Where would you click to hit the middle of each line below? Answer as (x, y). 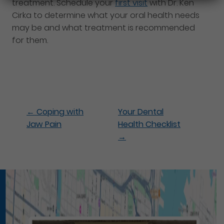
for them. (30, 40)
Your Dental (141, 111)
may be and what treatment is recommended (104, 28)
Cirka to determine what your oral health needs (106, 15)
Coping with (59, 111)
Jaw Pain (44, 124)
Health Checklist (149, 124)
